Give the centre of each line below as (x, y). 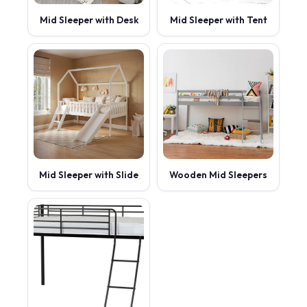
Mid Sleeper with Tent (218, 20)
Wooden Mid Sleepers (218, 174)
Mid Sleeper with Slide (89, 174)
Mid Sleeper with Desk (89, 20)
